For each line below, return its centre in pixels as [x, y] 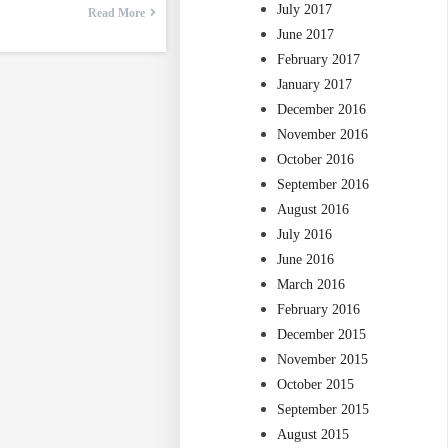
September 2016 [323, 185]
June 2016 [306, 260]
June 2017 [306, 35]
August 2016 [313, 210]
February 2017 [319, 60]
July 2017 [305, 10]
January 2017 [315, 85]
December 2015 [322, 335]
